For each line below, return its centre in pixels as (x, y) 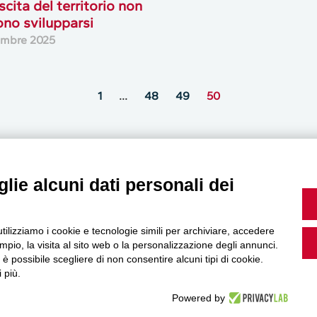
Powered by (198, 298)
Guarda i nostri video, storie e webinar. (124, 278)
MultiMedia (142, 209)
